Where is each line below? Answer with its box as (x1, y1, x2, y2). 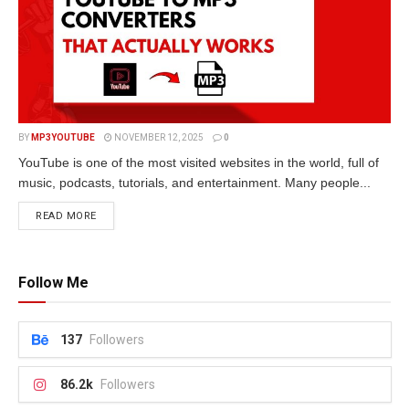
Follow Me (18, 274, 89, 291)
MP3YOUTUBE (31, 132, 95, 142)
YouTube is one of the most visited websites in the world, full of (18, 155, 379, 170)
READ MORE (36, 210, 97, 222)
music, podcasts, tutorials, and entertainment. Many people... (18, 175, 371, 190)
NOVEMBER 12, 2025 (112, 132, 204, 142)
